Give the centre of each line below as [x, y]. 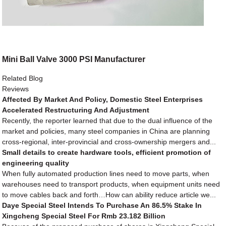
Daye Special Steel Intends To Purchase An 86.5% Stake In [102, 205]
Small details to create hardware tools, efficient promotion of [107, 152]
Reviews [16, 89]
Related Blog [23, 78]
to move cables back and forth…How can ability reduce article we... [109, 194]
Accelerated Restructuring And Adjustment [76, 110]
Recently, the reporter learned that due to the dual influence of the [107, 120]
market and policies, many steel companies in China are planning [106, 131]
